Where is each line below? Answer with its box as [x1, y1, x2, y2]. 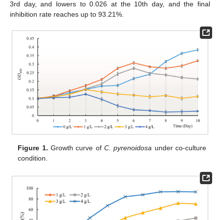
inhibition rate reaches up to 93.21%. [10, 10, 124, 18]
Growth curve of [48, 143, 104, 152]
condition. [18, 154, 48, 162]
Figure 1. [18, 143, 48, 152]
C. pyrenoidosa [104, 143, 152, 152]
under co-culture [152, 143, 206, 152]
